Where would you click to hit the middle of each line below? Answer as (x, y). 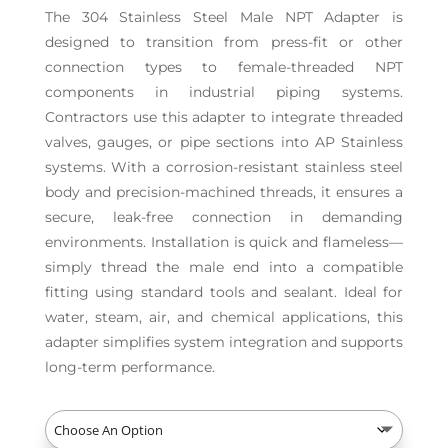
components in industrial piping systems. (224, 92)
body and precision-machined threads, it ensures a (224, 192)
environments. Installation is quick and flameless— (224, 242)
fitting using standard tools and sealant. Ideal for (224, 292)
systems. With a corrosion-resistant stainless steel (224, 167)
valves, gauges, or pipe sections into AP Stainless (224, 142)
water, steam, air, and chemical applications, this (224, 317)
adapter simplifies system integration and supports (224, 342)
